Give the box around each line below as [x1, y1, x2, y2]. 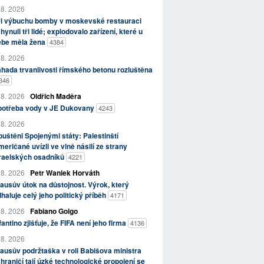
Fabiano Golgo [29, 205, 78, 216]
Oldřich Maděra [29, 90, 81, 101]
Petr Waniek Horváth [29, 167, 100, 178]
